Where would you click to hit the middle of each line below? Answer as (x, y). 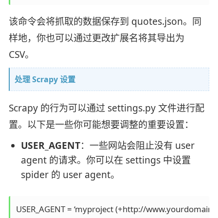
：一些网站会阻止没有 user (137, 146)
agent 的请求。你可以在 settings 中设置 (106, 160)
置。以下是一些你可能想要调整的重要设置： (101, 125)
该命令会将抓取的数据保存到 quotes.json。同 (105, 22)
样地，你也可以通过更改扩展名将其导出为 (96, 38)
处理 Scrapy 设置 (45, 80)
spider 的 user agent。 (70, 175)
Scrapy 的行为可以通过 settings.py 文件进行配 (106, 108)
